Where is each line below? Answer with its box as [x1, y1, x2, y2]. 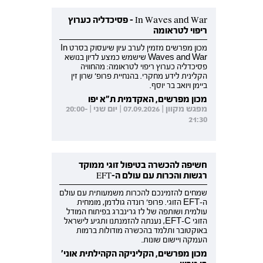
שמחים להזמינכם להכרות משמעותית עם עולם [59, 188, 208, 198]
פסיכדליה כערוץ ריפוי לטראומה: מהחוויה [80, 62, 208, 72]
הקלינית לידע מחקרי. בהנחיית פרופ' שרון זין [71, 72, 208, 82]
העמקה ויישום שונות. [141, 235, 208, 245]
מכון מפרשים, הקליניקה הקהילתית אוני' [61, 248, 208, 259]
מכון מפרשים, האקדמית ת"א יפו [88, 94, 208, 105]
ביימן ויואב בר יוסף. [150, 81, 208, 91]
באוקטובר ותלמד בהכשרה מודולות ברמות [76, 226, 208, 236]
